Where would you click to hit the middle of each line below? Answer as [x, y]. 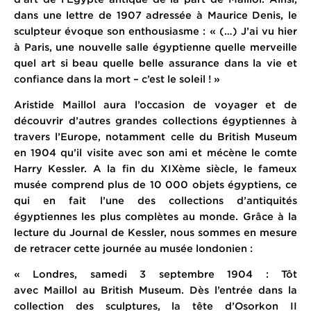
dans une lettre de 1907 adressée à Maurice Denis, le [155, 15]
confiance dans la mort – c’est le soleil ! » [117, 78]
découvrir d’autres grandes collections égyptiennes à [155, 120]
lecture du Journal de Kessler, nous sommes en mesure [155, 232]
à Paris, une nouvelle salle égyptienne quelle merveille [155, 47]
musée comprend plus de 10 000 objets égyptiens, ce [155, 184]
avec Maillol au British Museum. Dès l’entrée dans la [155, 290]
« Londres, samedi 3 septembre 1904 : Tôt [155, 274]
